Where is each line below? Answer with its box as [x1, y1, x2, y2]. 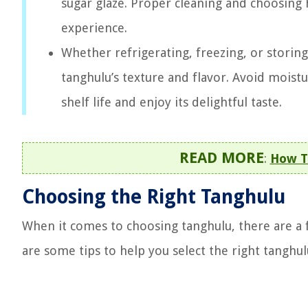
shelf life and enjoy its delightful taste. [61, 95, 282, 109]
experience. [61, 21, 127, 35]
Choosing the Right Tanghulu [22, 186, 285, 208]
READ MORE [179, 149, 264, 166]
